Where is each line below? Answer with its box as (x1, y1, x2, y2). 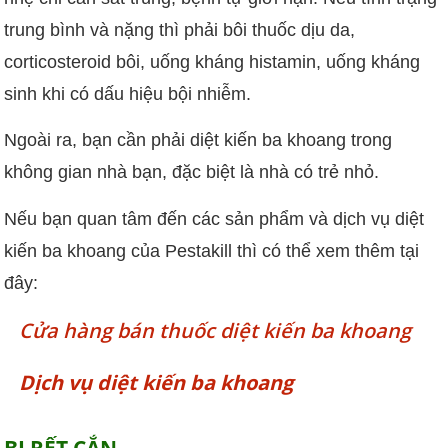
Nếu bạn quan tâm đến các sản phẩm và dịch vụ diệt (4, 208, 425, 229)
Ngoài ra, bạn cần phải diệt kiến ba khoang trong (4, 130, 393, 151)
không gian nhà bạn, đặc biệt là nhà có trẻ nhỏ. (4, 162, 380, 183)
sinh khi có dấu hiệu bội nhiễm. (4, 83, 252, 104)
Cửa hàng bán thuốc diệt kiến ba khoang (19, 317, 412, 345)
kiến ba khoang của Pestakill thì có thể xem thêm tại (4, 240, 420, 261)
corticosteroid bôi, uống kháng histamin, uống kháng (4, 51, 421, 72)
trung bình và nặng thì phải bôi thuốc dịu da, (4, 19, 356, 40)
